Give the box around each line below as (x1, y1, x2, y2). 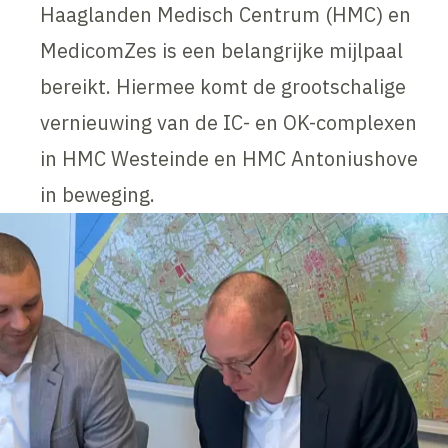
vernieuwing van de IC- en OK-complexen (40, 108, 418, 136)
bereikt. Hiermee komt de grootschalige (40, 72, 407, 100)
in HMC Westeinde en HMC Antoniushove (40, 144, 419, 172)
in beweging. (40, 180, 156, 208)
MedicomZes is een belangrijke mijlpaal (40, 36, 404, 64)
